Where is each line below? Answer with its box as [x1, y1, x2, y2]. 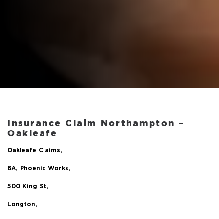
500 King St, [7, 184, 48, 190]
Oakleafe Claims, [7, 148, 62, 153]
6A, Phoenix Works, [7, 166, 70, 172]
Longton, [7, 202, 37, 208]
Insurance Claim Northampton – [7, 117, 185, 130]
